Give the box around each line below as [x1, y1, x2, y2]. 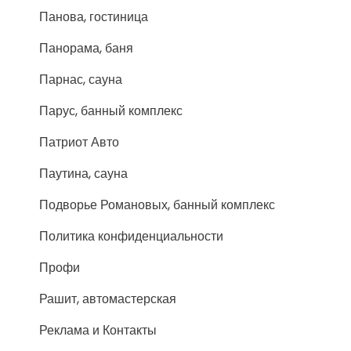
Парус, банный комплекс [39, 102, 183, 121]
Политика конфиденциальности [39, 227, 223, 246]
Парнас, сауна [39, 71, 122, 89]
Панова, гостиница [39, 8, 148, 27]
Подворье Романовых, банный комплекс [39, 196, 275, 215]
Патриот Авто [39, 133, 119, 152]
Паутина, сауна [39, 165, 128, 183]
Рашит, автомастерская [39, 290, 176, 309]
